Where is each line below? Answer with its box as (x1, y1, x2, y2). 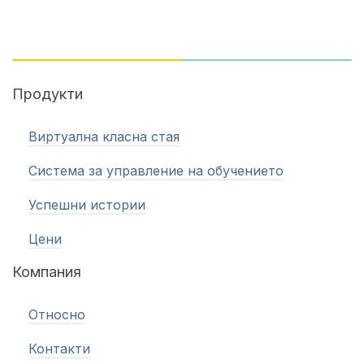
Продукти (12, 84, 83, 102)
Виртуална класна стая (28, 128, 180, 145)
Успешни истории (28, 196, 145, 213)
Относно (28, 305, 85, 323)
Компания (12, 262, 81, 280)
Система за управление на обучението (28, 162, 284, 179)
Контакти (28, 340, 90, 357)
